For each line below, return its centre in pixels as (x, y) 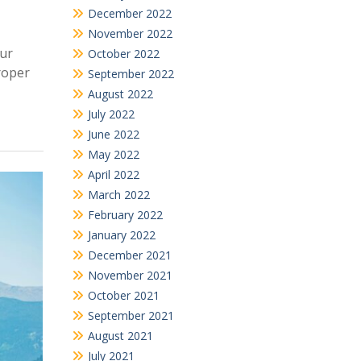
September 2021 (131, 315)
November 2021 (130, 275)
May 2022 (113, 154)
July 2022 (111, 114)
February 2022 (125, 214)
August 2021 (120, 335)
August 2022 (120, 93)
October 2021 (123, 295)
